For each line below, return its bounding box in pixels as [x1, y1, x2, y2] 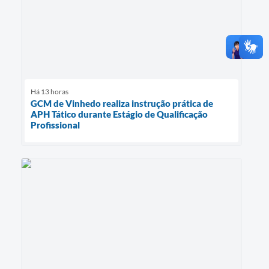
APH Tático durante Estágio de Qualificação [31, 109, 208, 120]
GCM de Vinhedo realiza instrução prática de [31, 98, 213, 109]
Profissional [31, 119, 80, 131]
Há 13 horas [31, 87, 68, 97]
